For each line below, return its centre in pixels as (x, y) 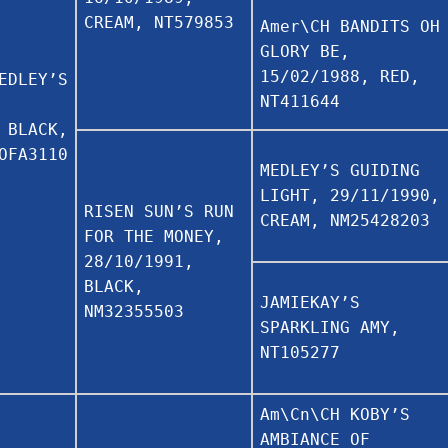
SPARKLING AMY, (330, 327)
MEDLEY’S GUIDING (340, 170)
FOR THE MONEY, (154, 236)
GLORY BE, (305, 51)
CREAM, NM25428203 (345, 220)
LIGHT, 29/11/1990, (350, 195)
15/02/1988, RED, (340, 76)
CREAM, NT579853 (159, 22)
